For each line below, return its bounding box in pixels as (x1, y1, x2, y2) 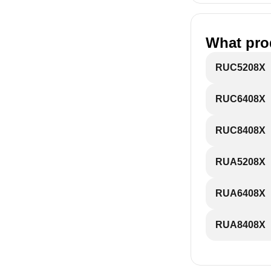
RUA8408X (215, 220, 266, 230)
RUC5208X (215, 62, 266, 73)
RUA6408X (215, 188, 266, 198)
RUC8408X (215, 125, 266, 135)
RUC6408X (215, 94, 266, 104)
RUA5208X (215, 157, 266, 167)
